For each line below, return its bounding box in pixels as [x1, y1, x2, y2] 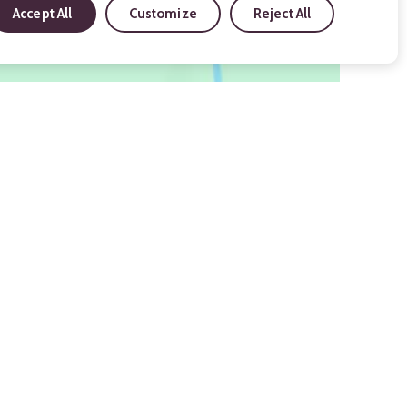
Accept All [13, 5, 73, 22]
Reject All [253, 5, 312, 22]
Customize [128, 5, 197, 22]
